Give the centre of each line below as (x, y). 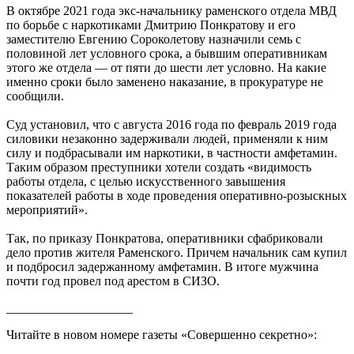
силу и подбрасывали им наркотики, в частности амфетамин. (172, 153)
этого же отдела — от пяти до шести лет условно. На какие (166, 67)
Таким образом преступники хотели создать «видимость (159, 167)
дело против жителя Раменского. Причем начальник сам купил (177, 252)
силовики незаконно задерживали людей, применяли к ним (167, 138)
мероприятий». (47, 209)
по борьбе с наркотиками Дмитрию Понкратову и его (151, 24)
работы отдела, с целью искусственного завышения (146, 181)
